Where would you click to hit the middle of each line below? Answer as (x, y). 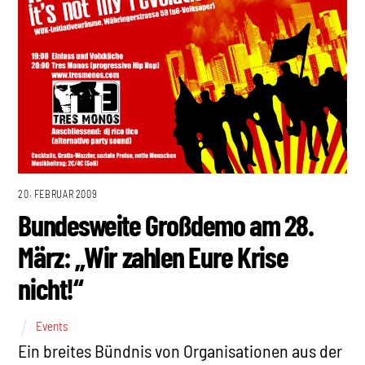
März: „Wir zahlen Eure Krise (153, 257)
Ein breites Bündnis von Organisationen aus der (180, 350)
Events (52, 325)
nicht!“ (51, 288)
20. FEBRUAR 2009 (58, 194)
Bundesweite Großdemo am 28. (166, 225)
